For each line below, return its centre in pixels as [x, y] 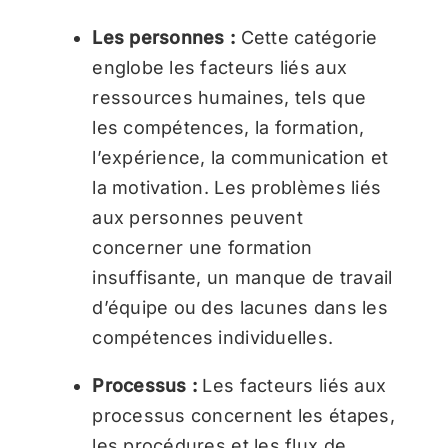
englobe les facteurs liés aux [220, 67]
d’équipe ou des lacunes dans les [240, 307]
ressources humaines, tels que [229, 97]
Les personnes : [166, 37]
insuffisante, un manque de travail [242, 277]
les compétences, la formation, [228, 127]
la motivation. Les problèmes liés [237, 187]
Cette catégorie [309, 37]
